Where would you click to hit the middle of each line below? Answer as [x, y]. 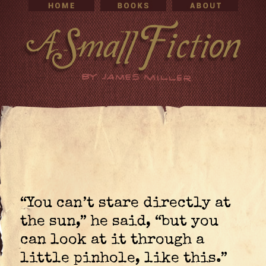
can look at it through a [112, 240]
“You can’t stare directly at [126, 203]
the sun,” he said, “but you [119, 222]
